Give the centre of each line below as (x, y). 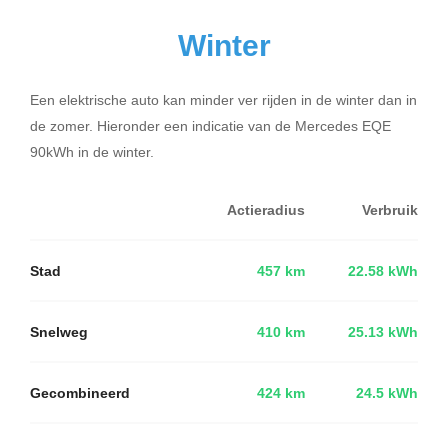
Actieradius (266, 209)
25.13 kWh (383, 331)
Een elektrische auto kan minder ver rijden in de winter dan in (223, 99)
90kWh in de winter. (92, 151)
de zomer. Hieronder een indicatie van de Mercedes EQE (210, 125)
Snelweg (59, 331)
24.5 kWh (387, 392)
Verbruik (390, 209)
